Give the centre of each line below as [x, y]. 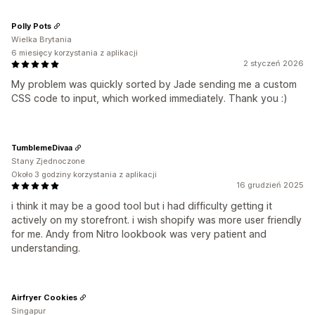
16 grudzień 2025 [270, 185]
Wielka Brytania [41, 39]
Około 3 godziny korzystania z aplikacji [84, 174]
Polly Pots [31, 26]
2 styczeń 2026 [274, 63]
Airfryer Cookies [44, 297]
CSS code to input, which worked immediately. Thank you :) [149, 98]
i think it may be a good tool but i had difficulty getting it [142, 206]
